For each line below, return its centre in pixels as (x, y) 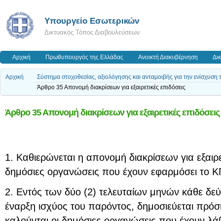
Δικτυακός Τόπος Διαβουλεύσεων (92, 32)
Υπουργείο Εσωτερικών (92, 21)
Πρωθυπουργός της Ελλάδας (84, 57)
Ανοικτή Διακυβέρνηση (168, 57)
